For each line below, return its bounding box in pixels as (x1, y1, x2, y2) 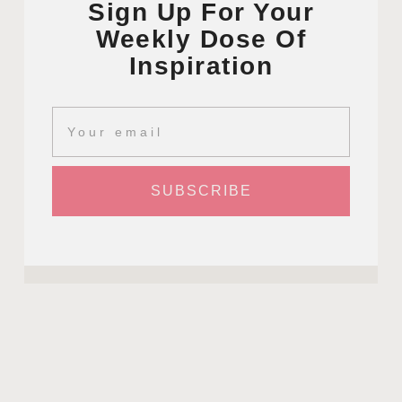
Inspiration (128, 51, 274, 80)
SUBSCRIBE (150, 182, 252, 198)
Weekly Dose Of (96, 24, 306, 53)
